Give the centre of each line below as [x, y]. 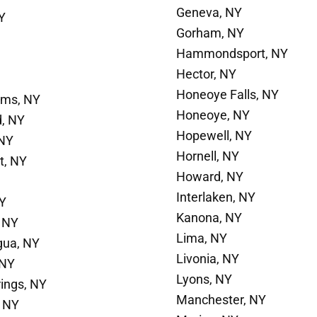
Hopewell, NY [214, 135]
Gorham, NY [210, 33]
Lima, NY [202, 238]
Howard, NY [210, 176]
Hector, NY [206, 74]
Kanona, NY [209, 217]
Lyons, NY [204, 279]
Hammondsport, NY [232, 53]
